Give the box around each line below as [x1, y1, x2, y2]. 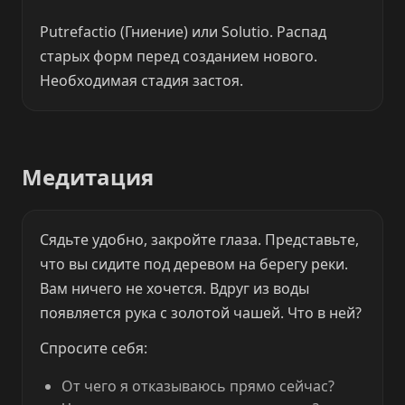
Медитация [22, 162, 154, 193]
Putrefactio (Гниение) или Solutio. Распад [40, 21, 327, 42]
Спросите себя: [40, 338, 148, 359]
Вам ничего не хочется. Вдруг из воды [40, 278, 310, 299]
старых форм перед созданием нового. [40, 45, 318, 66]
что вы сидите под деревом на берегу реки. [40, 254, 349, 275]
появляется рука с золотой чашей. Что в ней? [40, 303, 363, 324]
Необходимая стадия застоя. [40, 70, 244, 90]
